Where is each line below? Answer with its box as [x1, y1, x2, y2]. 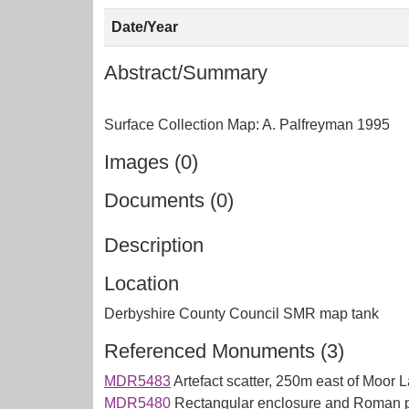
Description [104, 234, 204, 257]
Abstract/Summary [104, 61, 267, 84]
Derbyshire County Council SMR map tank [104, 306, 379, 321]
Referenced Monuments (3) [104, 340, 344, 362]
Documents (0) [104, 189, 234, 212]
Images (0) [104, 151, 198, 173]
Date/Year [111, 19, 178, 35]
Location [104, 272, 179, 295]
